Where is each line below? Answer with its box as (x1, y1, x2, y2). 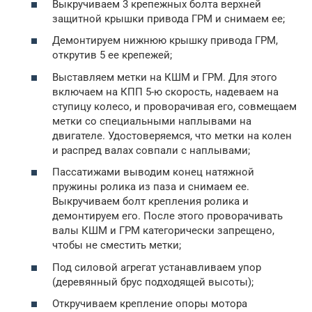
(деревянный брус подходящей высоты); (52, 275, 253, 288)
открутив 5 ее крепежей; (52, 49, 172, 61)
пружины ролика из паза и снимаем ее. (52, 180, 249, 193)
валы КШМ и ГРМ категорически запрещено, (52, 224, 274, 237)
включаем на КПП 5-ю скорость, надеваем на (52, 85, 279, 98)
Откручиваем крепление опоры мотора (52, 297, 247, 310)
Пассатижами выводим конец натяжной (52, 166, 254, 178)
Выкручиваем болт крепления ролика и (52, 195, 249, 208)
